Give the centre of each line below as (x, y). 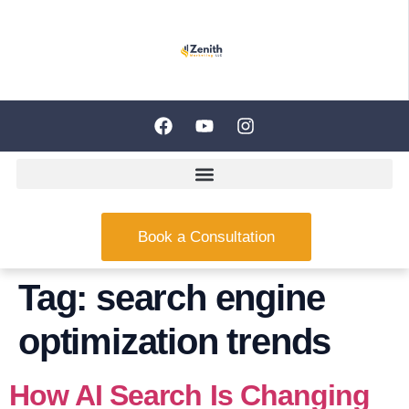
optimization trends (175, 341)
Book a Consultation (206, 237)
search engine (210, 298)
